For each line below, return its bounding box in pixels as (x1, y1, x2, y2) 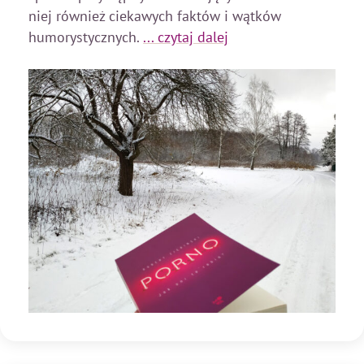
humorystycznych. (28, 27, 144, 46)
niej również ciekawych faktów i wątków (28, 6, 282, 25)
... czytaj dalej (143, 27, 229, 46)
